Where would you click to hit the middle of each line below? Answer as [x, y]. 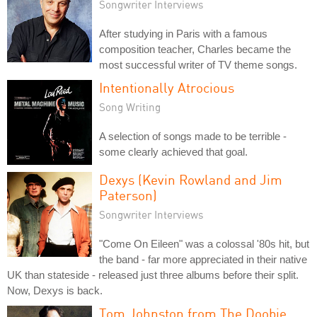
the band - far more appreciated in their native [203, 259]
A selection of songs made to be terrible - [193, 136]
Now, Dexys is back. [55, 290]
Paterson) [128, 195]
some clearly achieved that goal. [173, 152]
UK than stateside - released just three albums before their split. [153, 275]
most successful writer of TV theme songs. [198, 65]
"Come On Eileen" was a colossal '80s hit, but [204, 244]
